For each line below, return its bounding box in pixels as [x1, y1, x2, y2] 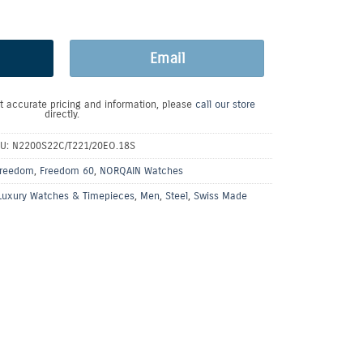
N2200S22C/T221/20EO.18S [11, 139, 135, 152]
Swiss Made [193, 190, 247, 203]
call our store [194, 98, 255, 111]
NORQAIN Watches [100, 164, 183, 177]
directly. [44, 108, 79, 121]
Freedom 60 [40, 164, 94, 177]
